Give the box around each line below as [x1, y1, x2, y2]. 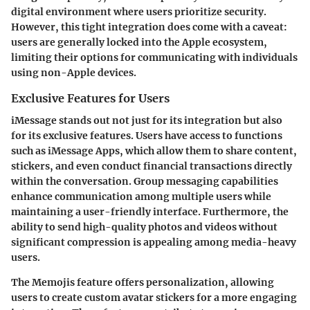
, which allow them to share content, [120, 144, 297, 157]
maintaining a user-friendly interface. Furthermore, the [11, 205, 289, 218]
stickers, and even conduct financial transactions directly [11, 159, 292, 172]
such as [11, 144, 48, 157]
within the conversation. [11, 174, 134, 188]
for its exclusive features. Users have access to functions [11, 129, 282, 142]
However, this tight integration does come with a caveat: [11, 20, 287, 33]
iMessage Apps [48, 144, 120, 157]
